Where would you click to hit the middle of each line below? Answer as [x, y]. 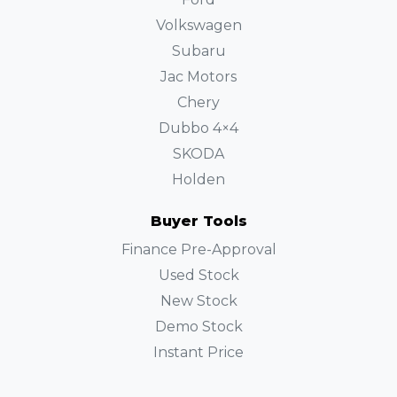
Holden [198, 179]
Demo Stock [198, 327]
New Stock [198, 301]
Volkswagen [198, 25]
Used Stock [198, 275]
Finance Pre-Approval [198, 249]
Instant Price [198, 352]
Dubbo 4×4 [198, 128]
